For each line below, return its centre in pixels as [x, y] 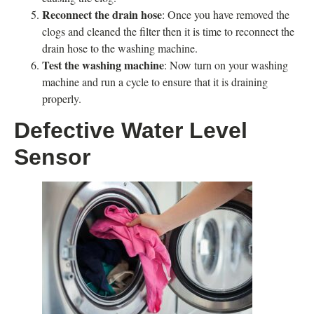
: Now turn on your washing [226, 64]
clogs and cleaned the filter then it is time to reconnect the [168, 31]
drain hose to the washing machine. [120, 48]
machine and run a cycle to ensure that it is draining [155, 81]
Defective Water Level [131, 130]
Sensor [52, 157]
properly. [62, 98]
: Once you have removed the [226, 14]
